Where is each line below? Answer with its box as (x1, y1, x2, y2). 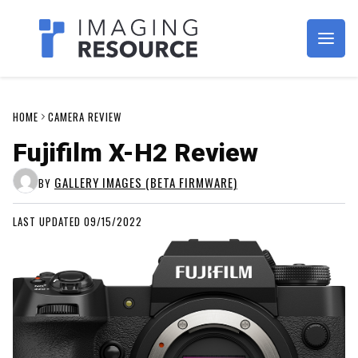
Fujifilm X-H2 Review (13, 137, 258, 168)
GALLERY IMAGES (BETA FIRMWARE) (54, 173, 237, 191)
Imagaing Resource (12, 37, 239, 68)
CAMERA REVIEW (48, 109, 121, 125)
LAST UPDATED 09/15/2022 (13, 213, 142, 229)
